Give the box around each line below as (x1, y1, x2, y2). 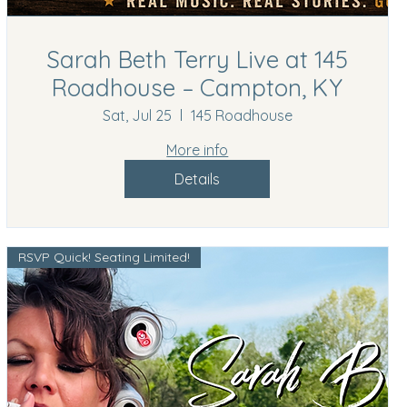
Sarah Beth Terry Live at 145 (46, 44, 349, 74)
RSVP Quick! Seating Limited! (17, 248, 190, 265)
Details (174, 169, 221, 188)
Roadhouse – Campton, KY (52, 72, 343, 103)
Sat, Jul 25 (102, 105, 172, 124)
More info (166, 140, 229, 159)
